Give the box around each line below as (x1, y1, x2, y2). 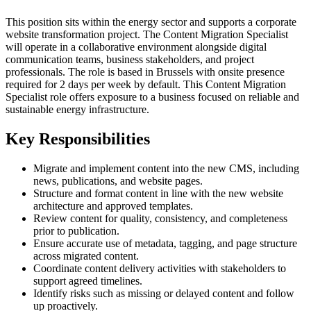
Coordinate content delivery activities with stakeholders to (33, 262, 286, 275)
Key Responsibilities (6, 130, 150, 149)
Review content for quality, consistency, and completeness (33, 212, 287, 225)
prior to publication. (33, 225, 119, 237)
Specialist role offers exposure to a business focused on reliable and (6, 91, 299, 103)
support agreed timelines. (33, 275, 142, 287)
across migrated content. (33, 250, 139, 262)
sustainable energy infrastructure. (6, 103, 149, 116)
